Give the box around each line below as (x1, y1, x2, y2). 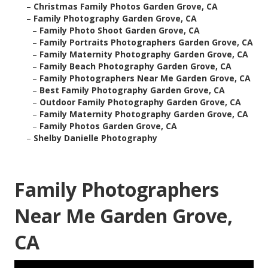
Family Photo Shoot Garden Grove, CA (39, 25, 200, 36)
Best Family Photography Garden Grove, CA (39, 84, 225, 96)
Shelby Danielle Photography (33, 132, 157, 144)
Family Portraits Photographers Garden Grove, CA (39, 36, 253, 48)
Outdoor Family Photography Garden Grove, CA (39, 96, 241, 108)
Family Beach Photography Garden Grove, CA (39, 60, 232, 72)
